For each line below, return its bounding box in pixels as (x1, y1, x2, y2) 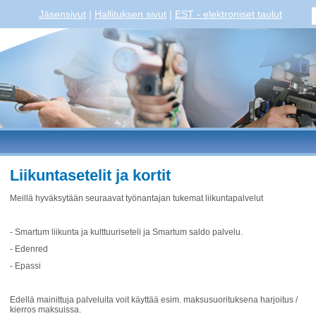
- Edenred (10, 244, 48, 254)
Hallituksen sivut (95, 8, 166, 20)
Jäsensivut (39, 8, 86, 20)
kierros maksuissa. (10, 305, 81, 315)
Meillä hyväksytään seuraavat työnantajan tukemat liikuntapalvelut (10, 193, 263, 203)
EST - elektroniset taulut (175, 8, 282, 20)
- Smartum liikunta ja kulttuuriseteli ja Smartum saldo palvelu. (10, 227, 243, 237)
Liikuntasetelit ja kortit (10, 166, 171, 184)
